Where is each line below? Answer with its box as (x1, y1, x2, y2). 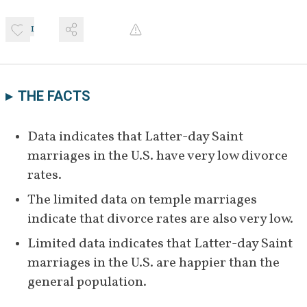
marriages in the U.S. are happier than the (27, 254, 280, 273)
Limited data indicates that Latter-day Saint (27, 234, 293, 254)
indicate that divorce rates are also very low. (27, 210, 293, 230)
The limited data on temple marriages (27, 191, 257, 210)
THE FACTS (18, 88, 90, 105)
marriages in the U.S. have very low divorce (27, 147, 288, 167)
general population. (27, 273, 147, 293)
